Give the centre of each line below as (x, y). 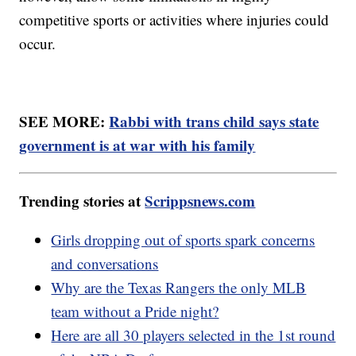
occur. (38, 44)
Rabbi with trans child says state (214, 122)
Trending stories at (82, 201)
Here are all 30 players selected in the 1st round (193, 335)
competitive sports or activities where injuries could (174, 20)
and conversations (105, 264)
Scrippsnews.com (200, 201)
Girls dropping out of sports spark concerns (183, 240)
